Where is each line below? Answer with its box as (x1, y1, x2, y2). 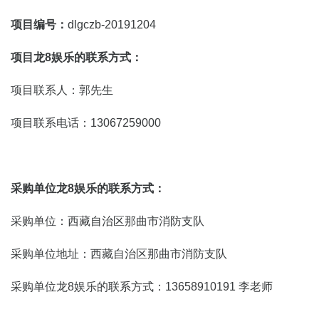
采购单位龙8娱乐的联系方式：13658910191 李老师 (11, 281, 273, 293)
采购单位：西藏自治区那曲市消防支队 (11, 215, 204, 227)
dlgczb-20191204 (68, 19, 156, 31)
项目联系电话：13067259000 (11, 117, 161, 129)
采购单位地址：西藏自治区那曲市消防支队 (11, 248, 227, 260)
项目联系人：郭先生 (11, 84, 113, 96)
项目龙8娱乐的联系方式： (11, 51, 142, 63)
